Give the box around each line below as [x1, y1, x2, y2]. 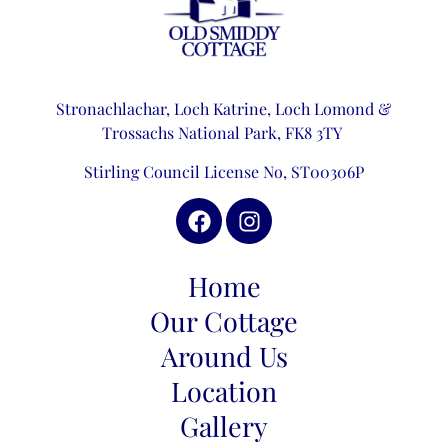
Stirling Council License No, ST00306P [83, 160, 364, 182]
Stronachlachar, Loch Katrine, [56, 98, 276, 120]
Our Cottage [150, 303, 298, 340]
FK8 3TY [284, 122, 346, 144]
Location [171, 373, 277, 410]
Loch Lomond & [275, 98, 392, 120]
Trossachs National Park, [101, 122, 285, 144]
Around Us [160, 338, 288, 375]
